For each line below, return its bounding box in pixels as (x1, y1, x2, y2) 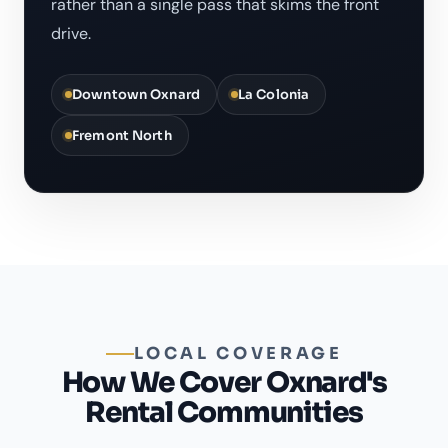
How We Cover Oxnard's (61, 365, 387, 401)
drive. (51, 22, 91, 44)
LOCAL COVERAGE (133, 343, 343, 365)
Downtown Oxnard (72, 85, 200, 103)
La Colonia (237, 85, 310, 103)
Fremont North (72, 126, 172, 144)
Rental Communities (84, 395, 364, 431)
